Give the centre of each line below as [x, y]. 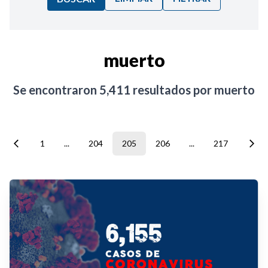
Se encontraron [56, 90]
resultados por [172, 90]
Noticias [49, 80]
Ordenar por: [58, 42]
